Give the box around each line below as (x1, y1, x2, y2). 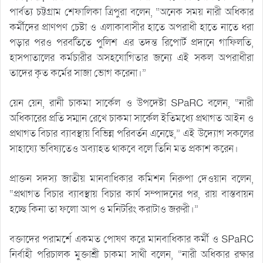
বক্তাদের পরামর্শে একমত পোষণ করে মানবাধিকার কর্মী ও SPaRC (9, 232, 254, 246)
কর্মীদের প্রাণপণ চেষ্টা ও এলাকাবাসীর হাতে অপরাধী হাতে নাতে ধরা (9, 20, 254, 34)
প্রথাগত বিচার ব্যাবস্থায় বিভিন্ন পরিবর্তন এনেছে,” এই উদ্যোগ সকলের (9, 126, 254, 140)
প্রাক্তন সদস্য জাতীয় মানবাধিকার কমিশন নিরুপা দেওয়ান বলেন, (9, 171, 254, 186)
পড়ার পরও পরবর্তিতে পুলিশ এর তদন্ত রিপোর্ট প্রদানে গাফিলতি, (9, 35, 254, 49)
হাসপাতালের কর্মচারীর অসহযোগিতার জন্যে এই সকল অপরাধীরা (9, 50, 254, 65)
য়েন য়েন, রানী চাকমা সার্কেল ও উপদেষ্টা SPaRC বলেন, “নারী (9, 96, 254, 110)
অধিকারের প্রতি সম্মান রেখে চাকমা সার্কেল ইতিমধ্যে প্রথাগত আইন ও (9, 111, 254, 125)
